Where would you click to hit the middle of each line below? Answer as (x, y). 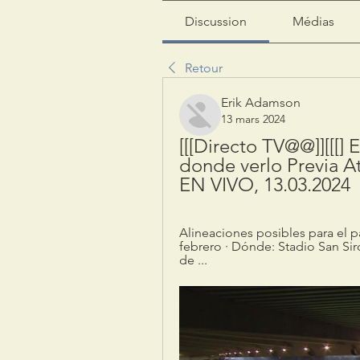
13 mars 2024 (253, 119)
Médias (313, 21)
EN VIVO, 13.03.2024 (265, 184)
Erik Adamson (261, 102)
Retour (204, 67)
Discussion (216, 21)
